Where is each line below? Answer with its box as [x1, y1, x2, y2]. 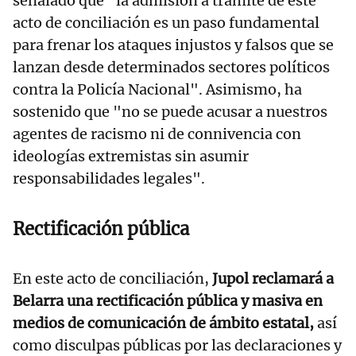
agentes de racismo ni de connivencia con [13, 124, 301, 143]
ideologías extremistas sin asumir [13, 146, 249, 165]
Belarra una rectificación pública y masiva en [13, 291, 323, 310]
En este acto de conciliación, [13, 269, 209, 288]
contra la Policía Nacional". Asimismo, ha [13, 79, 302, 99]
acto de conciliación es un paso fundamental [13, 13, 319, 32]
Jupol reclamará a [209, 269, 334, 288]
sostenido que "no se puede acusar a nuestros [13, 102, 327, 121]
